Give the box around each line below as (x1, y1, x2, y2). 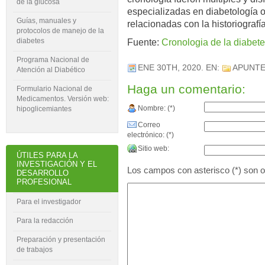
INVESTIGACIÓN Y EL (17, 160, 97, 169)
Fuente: (127, 37, 161, 47)
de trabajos (17, 245, 53, 254)
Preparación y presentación (17, 235, 105, 244)
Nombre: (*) (137, 104, 175, 112)
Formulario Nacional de (17, 85, 92, 93)
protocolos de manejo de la (17, 27, 104, 35)
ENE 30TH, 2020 (137, 63, 201, 72)
